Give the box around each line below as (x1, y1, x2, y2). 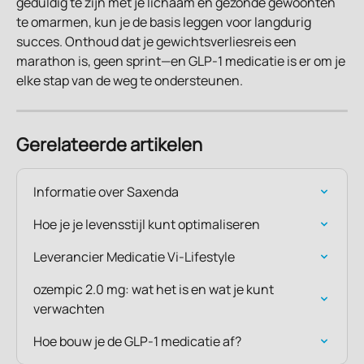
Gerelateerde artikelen (16, 132, 202, 157)
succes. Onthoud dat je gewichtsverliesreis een (16, 32, 299, 50)
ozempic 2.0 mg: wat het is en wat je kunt (33, 279, 276, 298)
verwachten (33, 299, 105, 318)
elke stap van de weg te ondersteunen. (16, 71, 243, 89)
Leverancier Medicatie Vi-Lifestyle (33, 247, 235, 266)
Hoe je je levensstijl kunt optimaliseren (33, 214, 260, 233)
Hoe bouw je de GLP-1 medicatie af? (33, 331, 241, 350)
